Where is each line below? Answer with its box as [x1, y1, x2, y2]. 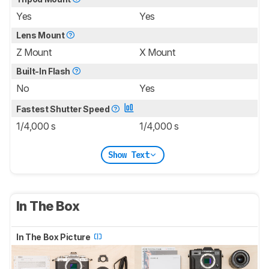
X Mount [139, 46, 175, 59]
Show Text [107, 149, 150, 160]
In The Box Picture [16, 232, 92, 243]
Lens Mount [16, 30, 67, 41]
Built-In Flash [16, 66, 72, 77]
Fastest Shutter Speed [16, 104, 112, 115]
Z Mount [16, 46, 52, 59]
